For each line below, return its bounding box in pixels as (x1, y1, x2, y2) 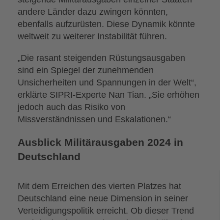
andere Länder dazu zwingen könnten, (18, 6, 168, 17)
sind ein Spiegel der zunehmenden (18, 64, 154, 75)
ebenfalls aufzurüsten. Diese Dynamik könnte (18, 19, 195, 29)
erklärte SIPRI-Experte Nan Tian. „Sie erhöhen (18, 89, 200, 100)
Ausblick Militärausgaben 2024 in (18, 137, 184, 148)
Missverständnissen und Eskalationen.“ (18, 113, 171, 124)
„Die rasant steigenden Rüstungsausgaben (18, 52, 186, 63)
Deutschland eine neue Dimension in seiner (18, 193, 189, 203)
